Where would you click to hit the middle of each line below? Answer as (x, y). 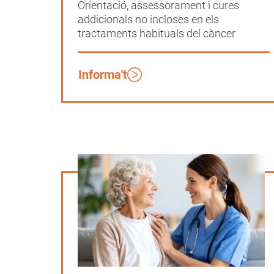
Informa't (103, 75)
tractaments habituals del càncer (157, 34)
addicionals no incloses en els (148, 20)
